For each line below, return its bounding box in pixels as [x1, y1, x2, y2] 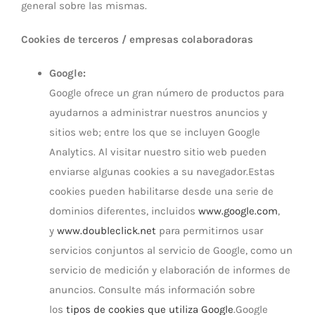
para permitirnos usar [156, 224, 263, 237]
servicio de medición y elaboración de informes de [49, 264, 290, 276]
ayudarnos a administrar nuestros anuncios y [49, 106, 267, 119]
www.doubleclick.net [57, 224, 156, 237]
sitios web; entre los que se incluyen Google [49, 126, 260, 139]
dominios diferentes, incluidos [49, 205, 198, 217]
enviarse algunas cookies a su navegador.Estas [49, 165, 275, 178]
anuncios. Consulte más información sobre [49, 283, 255, 296]
